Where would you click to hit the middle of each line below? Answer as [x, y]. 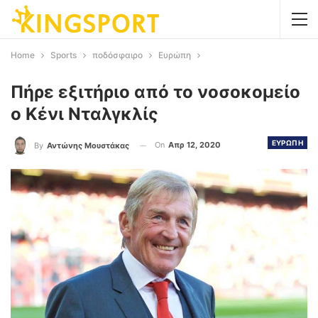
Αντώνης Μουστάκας [88, 146]
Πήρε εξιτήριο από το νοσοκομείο [155, 92]
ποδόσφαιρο [117, 55]
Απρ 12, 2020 [194, 145]
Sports [64, 55]
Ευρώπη [175, 55]
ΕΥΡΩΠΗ [287, 143]
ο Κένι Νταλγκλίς [84, 114]
